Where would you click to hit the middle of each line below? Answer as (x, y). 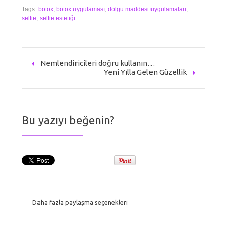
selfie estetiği (58, 18)
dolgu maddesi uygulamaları (147, 9)
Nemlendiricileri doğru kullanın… (98, 63)
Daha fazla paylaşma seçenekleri (80, 202)
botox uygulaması (81, 9)
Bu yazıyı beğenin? (68, 120)
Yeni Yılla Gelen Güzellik (145, 72)
